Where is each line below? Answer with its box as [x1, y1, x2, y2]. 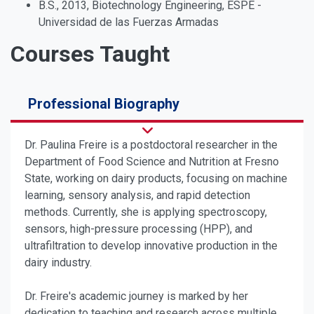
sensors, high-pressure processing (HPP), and [25, 222, 252, 236]
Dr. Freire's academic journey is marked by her [25, 289, 248, 303]
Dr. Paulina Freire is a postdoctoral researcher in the [25, 138, 278, 152]
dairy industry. [25, 256, 92, 270]
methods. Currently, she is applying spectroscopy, [25, 205, 267, 219]
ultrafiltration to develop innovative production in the [25, 239, 278, 253]
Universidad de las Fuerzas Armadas [39, 15, 221, 29]
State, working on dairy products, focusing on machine [25, 172, 287, 186]
